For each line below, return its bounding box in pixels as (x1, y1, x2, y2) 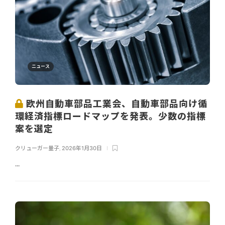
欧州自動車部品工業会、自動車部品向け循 (24, 98, 207, 109)
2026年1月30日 (62, 144, 102, 152)
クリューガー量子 (15, 144, 59, 152)
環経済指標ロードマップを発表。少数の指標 (15, 110, 206, 122)
